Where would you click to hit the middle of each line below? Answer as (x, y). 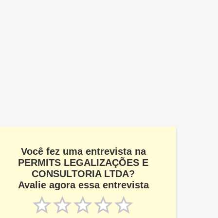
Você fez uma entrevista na (83, 151)
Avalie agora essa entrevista (83, 185)
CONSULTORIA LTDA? (83, 174)
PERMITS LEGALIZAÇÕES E (83, 163)
